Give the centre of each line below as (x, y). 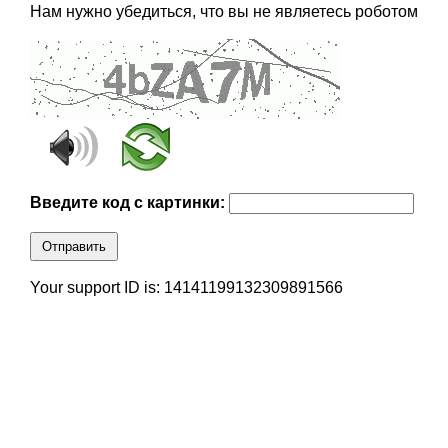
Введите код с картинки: (129, 203)
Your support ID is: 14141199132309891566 (186, 288)
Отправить (73, 247)
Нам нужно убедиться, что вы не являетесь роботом (223, 12)
